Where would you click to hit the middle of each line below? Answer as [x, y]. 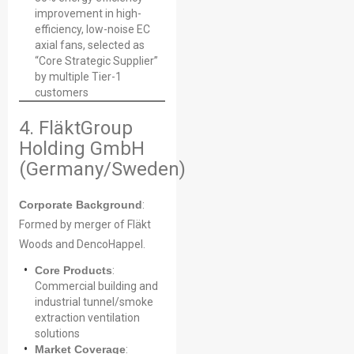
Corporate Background [81, 205]
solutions [57, 333]
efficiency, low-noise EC [92, 29]
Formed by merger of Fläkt [85, 224]
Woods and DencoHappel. [82, 244]
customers [62, 92]
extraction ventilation [87, 318]
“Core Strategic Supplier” [96, 61]
